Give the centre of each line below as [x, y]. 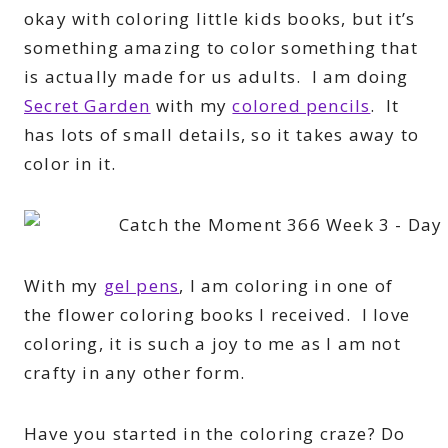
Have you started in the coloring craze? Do [215, 434]
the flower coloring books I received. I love [217, 315]
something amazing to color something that [221, 48]
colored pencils [301, 106]
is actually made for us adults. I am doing [216, 77]
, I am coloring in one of [286, 286]
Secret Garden [87, 106]
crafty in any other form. [134, 373]
